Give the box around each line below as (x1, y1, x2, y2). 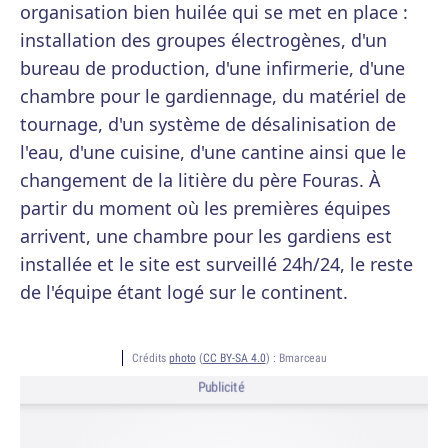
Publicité (197, 378, 245, 397)
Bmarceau (278, 350, 327, 365)
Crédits (131, 350, 169, 365)
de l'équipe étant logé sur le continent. (20, 280, 348, 304)
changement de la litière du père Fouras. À (20, 168, 381, 192)
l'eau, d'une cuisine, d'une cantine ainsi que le (20, 140, 406, 164)
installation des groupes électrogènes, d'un (20, 28, 387, 52)
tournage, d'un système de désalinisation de (20, 112, 396, 136)
